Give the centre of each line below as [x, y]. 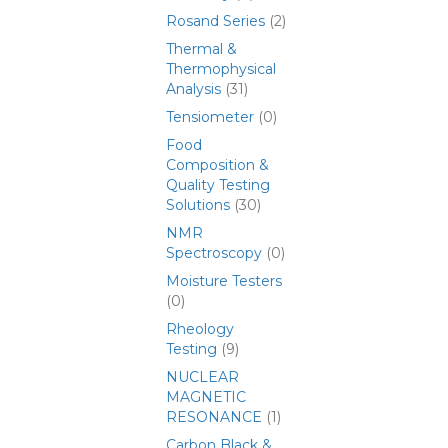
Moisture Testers [224, 281]
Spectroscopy [214, 253]
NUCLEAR [202, 377]
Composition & [217, 165]
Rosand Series [215, 21]
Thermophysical [221, 69]
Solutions [198, 205]
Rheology [200, 329]
